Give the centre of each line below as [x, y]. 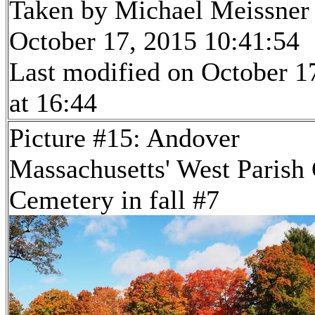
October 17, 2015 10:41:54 [154, 41]
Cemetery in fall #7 [114, 200]
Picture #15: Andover [124, 138]
